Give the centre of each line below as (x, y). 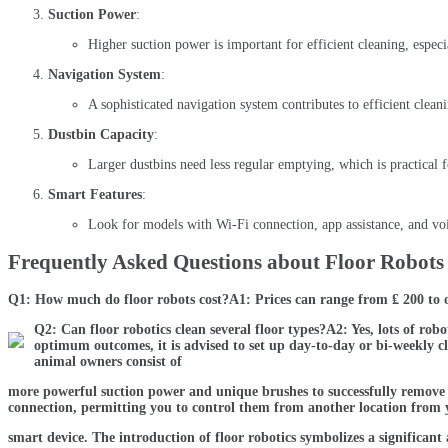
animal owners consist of (108, 362)
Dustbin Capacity (101, 134)
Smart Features (95, 194)
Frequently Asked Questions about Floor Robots (226, 261)
